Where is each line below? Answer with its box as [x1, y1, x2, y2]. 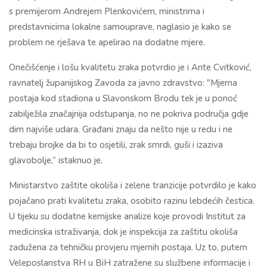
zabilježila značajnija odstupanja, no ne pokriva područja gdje [9, 108, 249, 120]
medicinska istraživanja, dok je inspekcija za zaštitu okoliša [9, 226, 238, 238]
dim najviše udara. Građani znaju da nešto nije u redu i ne [9, 123, 232, 136]
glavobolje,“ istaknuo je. [9, 154, 103, 167]
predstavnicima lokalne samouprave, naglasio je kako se [9, 21, 231, 33]
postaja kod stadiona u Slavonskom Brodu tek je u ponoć [9, 92, 237, 105]
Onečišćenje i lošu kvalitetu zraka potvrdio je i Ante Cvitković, [9, 61, 252, 74]
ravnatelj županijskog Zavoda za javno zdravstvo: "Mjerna [9, 77, 237, 89]
